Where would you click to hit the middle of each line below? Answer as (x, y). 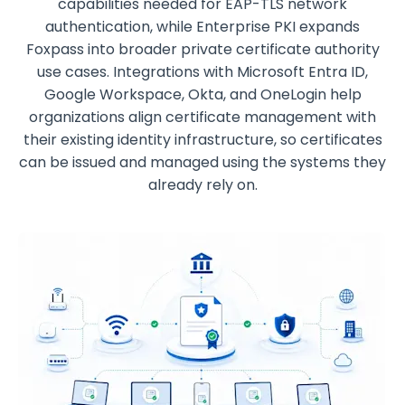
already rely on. (202, 185)
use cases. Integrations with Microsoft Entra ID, (202, 72)
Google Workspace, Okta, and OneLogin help (202, 95)
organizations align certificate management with (202, 118)
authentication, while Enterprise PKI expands (202, 27)
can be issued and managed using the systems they (202, 163)
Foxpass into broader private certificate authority (202, 50)
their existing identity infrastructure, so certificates (202, 140)
